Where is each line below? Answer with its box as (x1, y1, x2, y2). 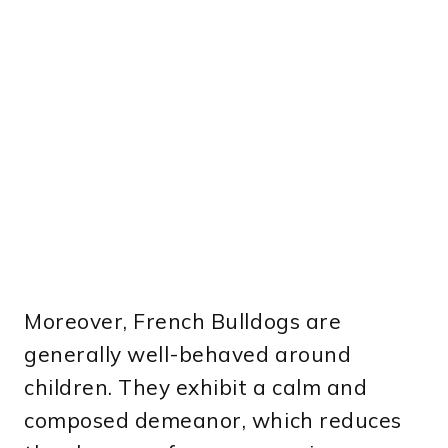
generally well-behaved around (24, 340, 352, 367)
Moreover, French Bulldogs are (24, 307, 342, 334)
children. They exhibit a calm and (24, 373, 368, 400)
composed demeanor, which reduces (24, 406, 402, 433)
